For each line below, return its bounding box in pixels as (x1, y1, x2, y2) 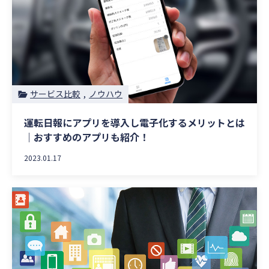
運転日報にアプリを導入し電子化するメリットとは (24, 115, 245, 130)
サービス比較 (30, 88, 80, 100)
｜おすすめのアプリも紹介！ (24, 130, 149, 144)
